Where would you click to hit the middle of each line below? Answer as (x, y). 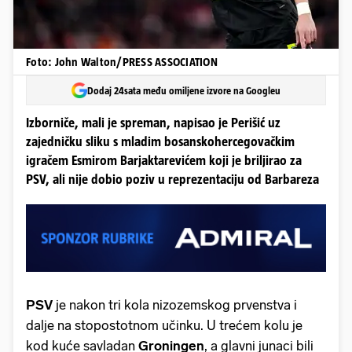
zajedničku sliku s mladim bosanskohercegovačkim (160, 142)
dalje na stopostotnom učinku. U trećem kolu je (164, 325)
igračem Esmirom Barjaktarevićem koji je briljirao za (164, 161)
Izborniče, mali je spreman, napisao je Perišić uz (153, 123)
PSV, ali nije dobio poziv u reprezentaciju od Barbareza (172, 180)
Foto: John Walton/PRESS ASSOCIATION (122, 62)
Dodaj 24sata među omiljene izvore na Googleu (184, 90)
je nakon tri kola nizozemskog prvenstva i (176, 304)
